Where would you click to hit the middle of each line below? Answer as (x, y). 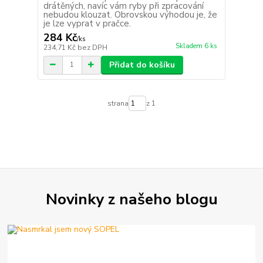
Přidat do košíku (142, 65)
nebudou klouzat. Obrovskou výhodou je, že (130, 14)
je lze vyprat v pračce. (87, 23)
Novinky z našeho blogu (131, 199)
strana (118, 103)
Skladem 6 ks (196, 46)
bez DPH (92, 47)
